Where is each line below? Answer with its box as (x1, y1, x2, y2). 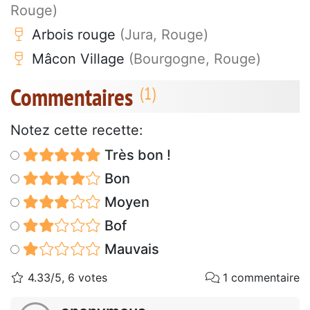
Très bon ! (100, 147, 171, 164)
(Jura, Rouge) (120, 26, 208, 44)
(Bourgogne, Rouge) (129, 51, 261, 68)
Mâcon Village (28, 51, 129, 68)
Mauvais (100, 241, 159, 258)
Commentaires (10, 81, 133, 113)
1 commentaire (219, 271, 300, 285)
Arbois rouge (28, 26, 120, 44)
